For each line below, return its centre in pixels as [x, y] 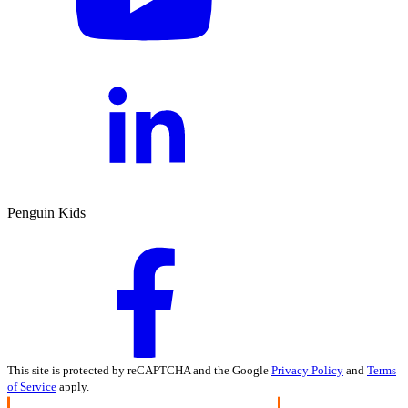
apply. [73, 387]
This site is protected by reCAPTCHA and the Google [139, 371]
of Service [32, 387]
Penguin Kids [46, 213]
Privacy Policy [307, 371]
